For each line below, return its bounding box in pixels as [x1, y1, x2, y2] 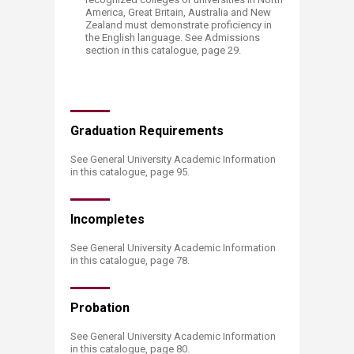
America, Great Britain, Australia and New [85, 6, 271, 18]
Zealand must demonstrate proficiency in [85, 19, 272, 31]
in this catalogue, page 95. [70, 166, 190, 178]
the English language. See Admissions [85, 32, 260, 43]
